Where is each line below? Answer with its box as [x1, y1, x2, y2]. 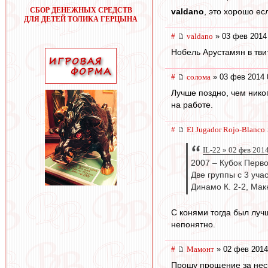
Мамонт [187, 245, 214, 254]
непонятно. [171, 220, 215, 230]
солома [187, 72, 211, 82]
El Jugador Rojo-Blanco [187, 124, 265, 134]
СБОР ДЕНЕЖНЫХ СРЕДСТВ [29, 6, 132, 14]
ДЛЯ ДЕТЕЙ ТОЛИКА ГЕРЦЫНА [24, 15, 138, 23]
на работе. [171, 99, 213, 109]
